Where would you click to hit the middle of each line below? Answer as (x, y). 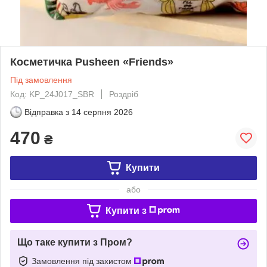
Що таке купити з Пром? (75, 242)
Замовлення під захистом (83, 261)
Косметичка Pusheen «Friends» (92, 62)
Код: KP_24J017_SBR (52, 94)
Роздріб (124, 94)
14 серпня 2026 (102, 112)
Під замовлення (41, 80)
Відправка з (47, 112)
